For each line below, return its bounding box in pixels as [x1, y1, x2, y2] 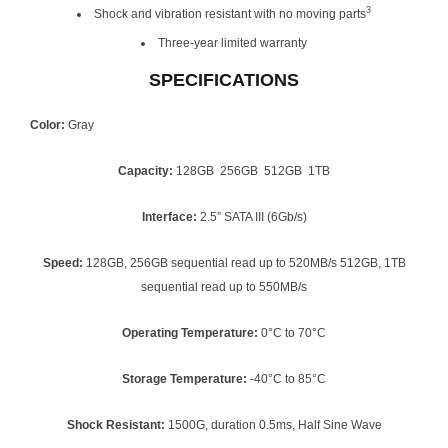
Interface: [141, 209, 200, 224]
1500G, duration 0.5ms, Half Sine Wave [167, 417, 382, 432]
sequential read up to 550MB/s [141, 279, 307, 294]
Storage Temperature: [122, 371, 250, 386]
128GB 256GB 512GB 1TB [176, 163, 330, 178]
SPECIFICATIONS [149, 69, 299, 90]
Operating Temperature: [122, 325, 261, 340]
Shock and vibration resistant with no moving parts [94, 6, 366, 21]
